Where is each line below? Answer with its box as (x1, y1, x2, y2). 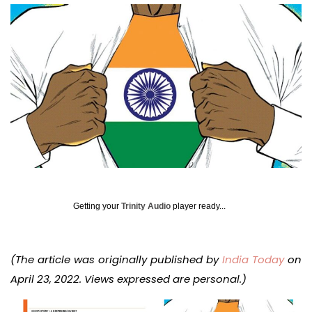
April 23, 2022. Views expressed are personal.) (10, 272, 247, 287)
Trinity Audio (121, 201, 171, 212)
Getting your (73, 201, 121, 212)
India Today (222, 252, 284, 267)
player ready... (171, 201, 226, 212)
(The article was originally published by (10, 252, 222, 267)
